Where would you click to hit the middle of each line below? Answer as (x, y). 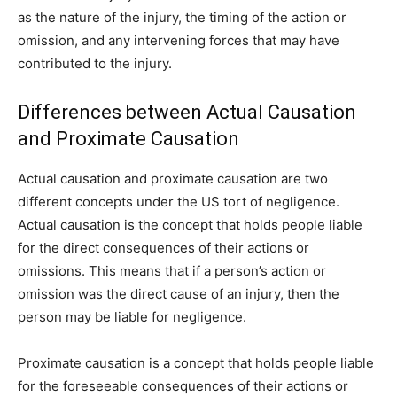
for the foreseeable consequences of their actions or (183, 386)
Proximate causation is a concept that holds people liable (196, 363)
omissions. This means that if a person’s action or (172, 271)
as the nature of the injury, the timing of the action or (182, 18)
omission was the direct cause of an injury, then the (179, 294)
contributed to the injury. (95, 64)
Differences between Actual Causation (187, 113)
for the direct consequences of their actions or (163, 248)
